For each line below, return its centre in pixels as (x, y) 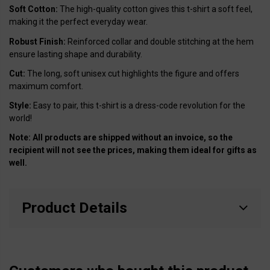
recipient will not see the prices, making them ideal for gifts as (133, 150)
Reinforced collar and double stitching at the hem (160, 41)
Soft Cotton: (33, 9)
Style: (20, 105)
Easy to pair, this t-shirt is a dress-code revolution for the (138, 105)
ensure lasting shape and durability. (76, 54)
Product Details (74, 208)
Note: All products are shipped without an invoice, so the (121, 138)
